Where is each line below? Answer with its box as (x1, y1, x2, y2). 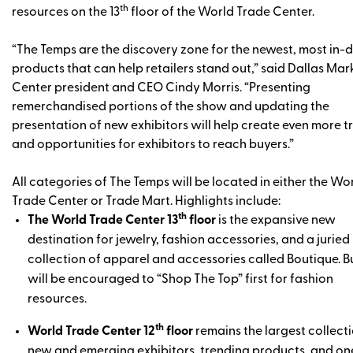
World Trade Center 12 (28, 325, 155, 338)
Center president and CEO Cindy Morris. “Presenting (12, 81, 310, 95)
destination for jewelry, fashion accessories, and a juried (28, 233, 350, 247)
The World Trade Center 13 (28, 214, 178, 227)
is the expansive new (216, 214, 336, 227)
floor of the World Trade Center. (128, 6, 317, 19)
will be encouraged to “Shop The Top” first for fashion (28, 273, 333, 286)
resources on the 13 (12, 6, 120, 19)
